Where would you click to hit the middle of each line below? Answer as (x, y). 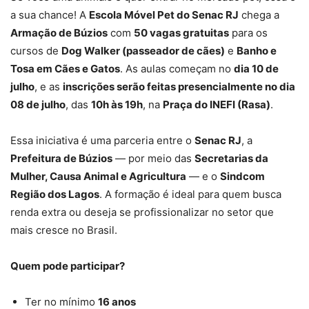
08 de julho (38, 105)
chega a (259, 15)
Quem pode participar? (68, 266)
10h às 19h (117, 105)
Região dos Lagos (55, 195)
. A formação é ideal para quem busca (190, 195)
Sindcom (242, 177)
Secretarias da (231, 159)
